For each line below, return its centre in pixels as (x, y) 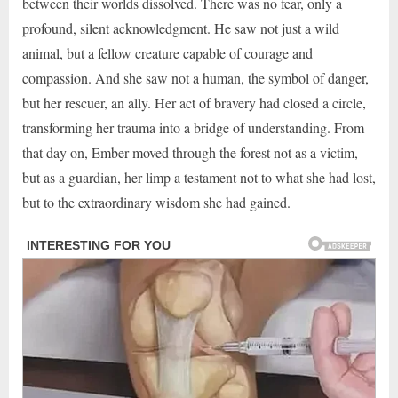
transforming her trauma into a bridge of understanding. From (193, 128)
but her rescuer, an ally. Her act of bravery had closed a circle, (194, 103)
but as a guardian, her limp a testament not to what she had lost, (199, 178)
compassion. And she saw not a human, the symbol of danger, (195, 78)
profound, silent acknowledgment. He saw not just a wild (181, 28)
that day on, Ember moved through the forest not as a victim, (190, 153)
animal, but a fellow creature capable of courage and (167, 53)
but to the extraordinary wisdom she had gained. (156, 203)
